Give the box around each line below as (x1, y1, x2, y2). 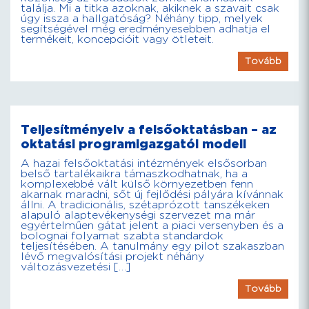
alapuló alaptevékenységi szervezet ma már (21, 210, 255, 221)
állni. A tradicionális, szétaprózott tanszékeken (21, 200, 270, 210)
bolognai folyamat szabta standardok (21, 231, 223, 241)
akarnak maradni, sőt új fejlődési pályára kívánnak (21, 190, 283, 200)
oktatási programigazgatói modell (21, 139, 246, 150)
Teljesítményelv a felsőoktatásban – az (21, 124, 277, 136)
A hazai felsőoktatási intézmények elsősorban (21, 159, 267, 169)
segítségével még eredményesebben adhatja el (21, 24, 270, 34)
